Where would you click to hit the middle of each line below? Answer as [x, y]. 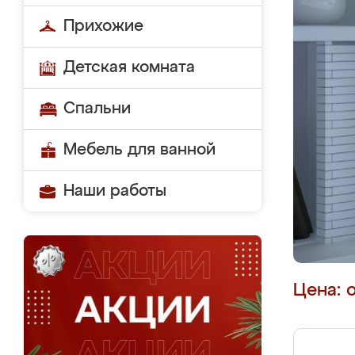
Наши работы [115, 191]
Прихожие [103, 26]
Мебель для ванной [139, 150]
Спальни [97, 109]
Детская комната [129, 67]
